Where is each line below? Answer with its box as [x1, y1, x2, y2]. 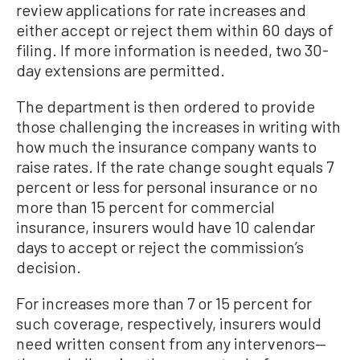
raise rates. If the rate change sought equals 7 [16, 157, 333, 177]
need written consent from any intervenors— [16, 333, 326, 354]
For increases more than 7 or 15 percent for [16, 293, 312, 313]
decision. [16, 257, 81, 277]
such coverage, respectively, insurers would [16, 313, 321, 333]
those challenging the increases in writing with [16, 117, 341, 137]
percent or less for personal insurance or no [16, 177, 317, 197]
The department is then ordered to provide [16, 96, 315, 117]
